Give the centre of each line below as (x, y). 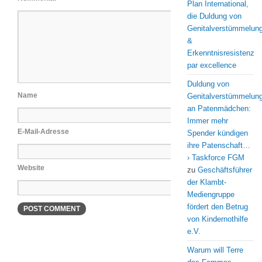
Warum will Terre (215, 250)
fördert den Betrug (218, 207)
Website (31, 168)
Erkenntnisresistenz (221, 53)
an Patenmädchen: (219, 108)
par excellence (212, 65)
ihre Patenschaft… (219, 145)
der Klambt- (207, 182)
